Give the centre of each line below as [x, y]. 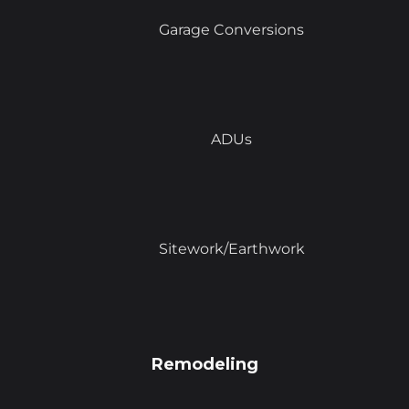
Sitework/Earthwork [232, 249]
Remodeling [204, 364]
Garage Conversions [232, 30]
